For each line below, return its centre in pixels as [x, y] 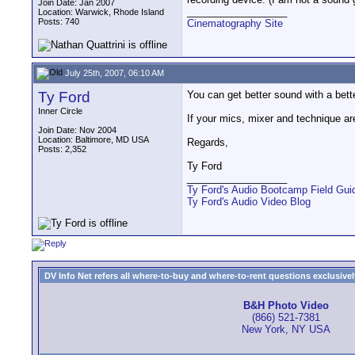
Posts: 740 [59, 21]
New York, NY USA [286, 330]
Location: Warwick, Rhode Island [101, 12]
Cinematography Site [235, 24]
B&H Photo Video [286, 306]
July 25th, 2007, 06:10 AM [113, 73]
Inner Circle [60, 111]
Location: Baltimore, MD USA [94, 139]
